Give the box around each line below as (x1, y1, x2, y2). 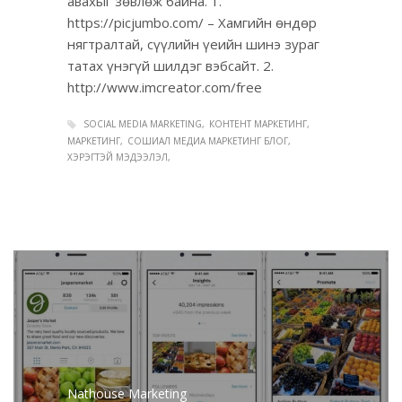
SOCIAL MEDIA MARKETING (83, 118, 202, 131)
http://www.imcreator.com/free (67, 78, 262, 97)
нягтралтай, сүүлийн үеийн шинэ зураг (67, 35, 319, 54)
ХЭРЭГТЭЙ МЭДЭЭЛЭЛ (67, 151, 168, 164)
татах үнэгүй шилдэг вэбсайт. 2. (67, 57, 274, 75)
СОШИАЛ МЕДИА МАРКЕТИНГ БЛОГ (127, 135, 288, 148)
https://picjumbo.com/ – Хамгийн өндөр (67, 13, 317, 32)
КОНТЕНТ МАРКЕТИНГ (209, 118, 307, 131)
